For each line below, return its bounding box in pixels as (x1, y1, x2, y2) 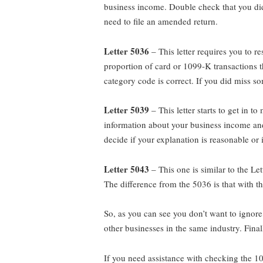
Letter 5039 (104, 103, 149, 117)
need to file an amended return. (104, 15, 218, 28)
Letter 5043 (104, 162, 149, 176)
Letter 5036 (104, 44, 149, 58)
